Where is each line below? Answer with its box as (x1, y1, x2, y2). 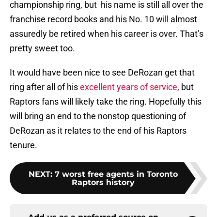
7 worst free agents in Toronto (55, 170, 178, 179)
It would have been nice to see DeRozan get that (10, 67, 195, 78)
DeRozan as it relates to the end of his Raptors (10, 125, 186, 136)
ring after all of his (10, 82, 80, 93)
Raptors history (72, 178, 135, 187)
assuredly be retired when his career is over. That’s (10, 29, 203, 39)
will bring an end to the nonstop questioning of (10, 111, 186, 122)
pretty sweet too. (10, 43, 75, 54)
